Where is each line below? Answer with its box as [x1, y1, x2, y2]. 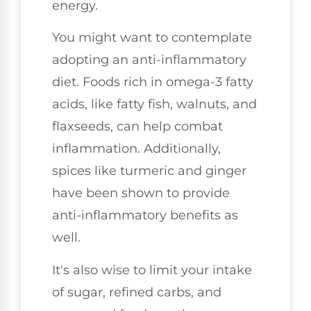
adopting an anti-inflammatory [52, 52, 246, 68]
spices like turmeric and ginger [52, 163, 246, 179]
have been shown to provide [52, 185, 230, 201]
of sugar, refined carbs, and [52, 284, 221, 300]
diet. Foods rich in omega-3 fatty [52, 74, 253, 90]
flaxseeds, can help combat [52, 119, 223, 135]
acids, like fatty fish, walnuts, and [52, 96, 257, 112]
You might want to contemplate [52, 30, 252, 46]
